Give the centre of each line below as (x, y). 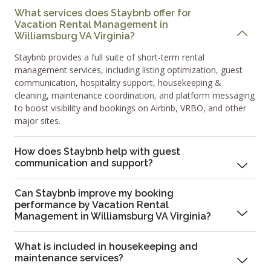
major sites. (38, 121)
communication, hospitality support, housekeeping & (118, 83)
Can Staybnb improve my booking (94, 194)
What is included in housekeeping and (106, 247)
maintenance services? (69, 258)
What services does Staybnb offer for (103, 13)
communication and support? (84, 163)
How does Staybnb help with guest (97, 152)
